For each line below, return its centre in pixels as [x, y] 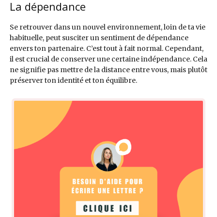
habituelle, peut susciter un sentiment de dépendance [99, 38]
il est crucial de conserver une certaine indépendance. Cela [108, 59]
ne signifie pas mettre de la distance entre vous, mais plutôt [108, 70]
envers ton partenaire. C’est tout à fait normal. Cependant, [107, 49]
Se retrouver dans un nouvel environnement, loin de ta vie [108, 27]
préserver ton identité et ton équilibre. [73, 81]
